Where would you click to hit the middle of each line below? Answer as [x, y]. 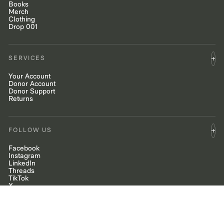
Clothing [22, 20]
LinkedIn [22, 163]
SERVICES [27, 59]
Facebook [24, 148]
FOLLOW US [30, 131]
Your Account [30, 77]
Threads [22, 171]
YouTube [22, 193]
